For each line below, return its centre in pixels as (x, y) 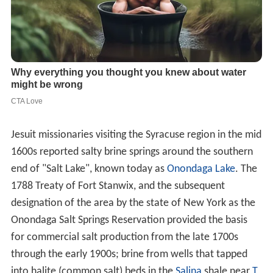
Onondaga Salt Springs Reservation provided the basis (129, 221)
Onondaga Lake (201, 169)
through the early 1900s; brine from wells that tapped (129, 255)
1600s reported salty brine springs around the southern (132, 152)
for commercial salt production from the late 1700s (124, 238)
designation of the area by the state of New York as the (133, 204)
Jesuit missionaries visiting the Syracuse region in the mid (136, 135)
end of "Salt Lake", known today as (89, 169)
